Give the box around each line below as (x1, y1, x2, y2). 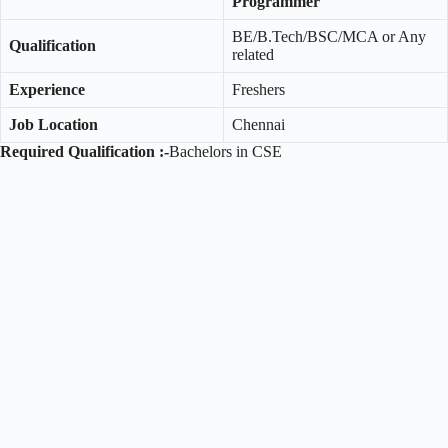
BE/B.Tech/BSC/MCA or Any (232, 27, 426, 45)
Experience (9, 80, 85, 98)
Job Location (9, 115, 98, 133)
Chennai (232, 115, 285, 133)
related (232, 45, 274, 63)
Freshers (232, 80, 285, 98)
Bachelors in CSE (169, 142, 282, 160)
